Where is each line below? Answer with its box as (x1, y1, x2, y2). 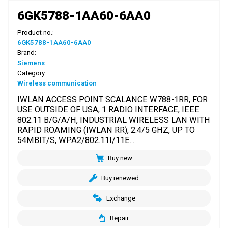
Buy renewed (101, 174, 139, 182)
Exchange (106, 194, 135, 202)
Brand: (17, 48, 37, 56)
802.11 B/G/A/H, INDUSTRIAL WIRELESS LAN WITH (17, 115, 211, 125)
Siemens (17, 59, 45, 67)
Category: (17, 69, 47, 77)
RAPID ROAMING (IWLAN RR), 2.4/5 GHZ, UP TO (17, 125, 195, 135)
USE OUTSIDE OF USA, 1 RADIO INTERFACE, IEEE (17, 104, 200, 115)
